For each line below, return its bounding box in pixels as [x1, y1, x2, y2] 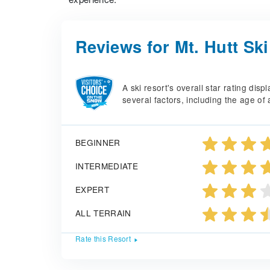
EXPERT [75, 183, 109, 196]
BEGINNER [75, 136, 121, 149]
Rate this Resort [75, 233, 131, 244]
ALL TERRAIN [75, 207, 131, 219]
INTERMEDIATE [75, 160, 138, 172]
